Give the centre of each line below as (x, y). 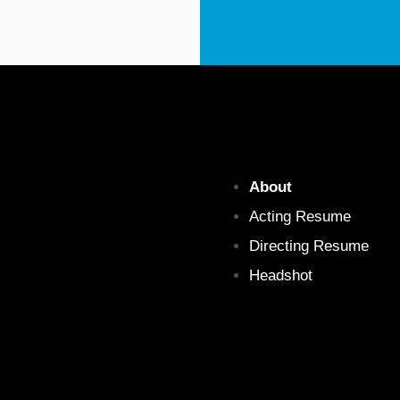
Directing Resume (309, 246)
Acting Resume (300, 216)
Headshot (281, 275)
